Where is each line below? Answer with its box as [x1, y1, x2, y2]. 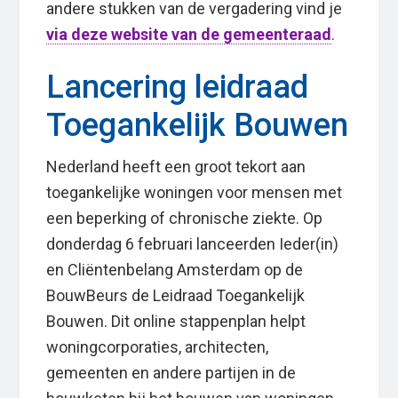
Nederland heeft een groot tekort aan [46, 157, 306, 177]
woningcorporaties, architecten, [46, 338, 269, 357]
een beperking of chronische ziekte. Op [46, 209, 323, 228]
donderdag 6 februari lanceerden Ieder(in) [46, 235, 339, 254]
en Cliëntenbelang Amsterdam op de [46, 260, 304, 280]
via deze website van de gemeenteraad [46, 25, 332, 44]
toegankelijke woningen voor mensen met [46, 183, 343, 203]
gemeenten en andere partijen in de [46, 363, 297, 383]
